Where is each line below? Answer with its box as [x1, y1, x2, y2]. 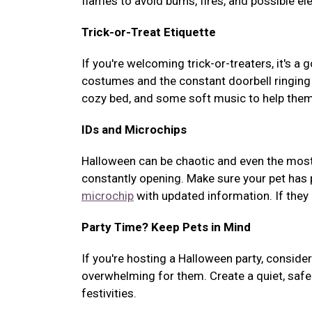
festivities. [81, 286, 136, 300]
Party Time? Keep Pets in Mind [81, 220, 251, 234]
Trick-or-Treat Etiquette [81, 25, 216, 39]
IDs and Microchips [81, 123, 187, 136]
